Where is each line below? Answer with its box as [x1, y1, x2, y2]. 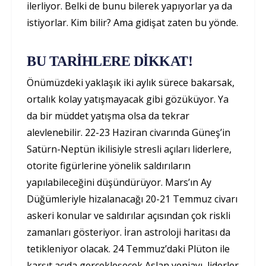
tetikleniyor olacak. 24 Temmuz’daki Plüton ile [27, 242, 230, 255]
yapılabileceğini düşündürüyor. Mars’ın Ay [27, 175, 211, 189]
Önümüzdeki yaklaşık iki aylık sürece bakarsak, [27, 75, 235, 89]
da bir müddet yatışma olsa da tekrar [27, 109, 189, 122]
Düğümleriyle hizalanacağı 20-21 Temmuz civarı [27, 192, 237, 205]
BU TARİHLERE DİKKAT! [27, 53, 193, 69]
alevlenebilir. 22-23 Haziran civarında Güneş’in [27, 125, 230, 139]
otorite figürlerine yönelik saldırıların [27, 159, 191, 172]
